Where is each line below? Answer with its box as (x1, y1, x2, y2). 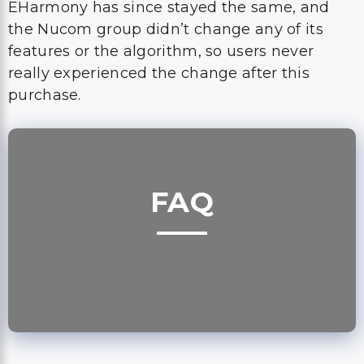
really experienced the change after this (8, 64, 310, 82)
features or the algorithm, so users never (8, 42, 314, 60)
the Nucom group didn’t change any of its (8, 20, 323, 38)
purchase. (8, 86, 81, 104)
